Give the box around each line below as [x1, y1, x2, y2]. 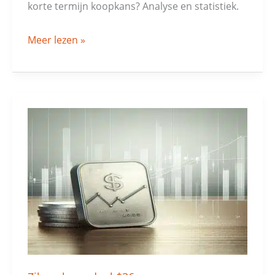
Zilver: [26, 109, 55, 123]
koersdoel [26, 127, 73, 142]
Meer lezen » [27, 32, 85, 47]
